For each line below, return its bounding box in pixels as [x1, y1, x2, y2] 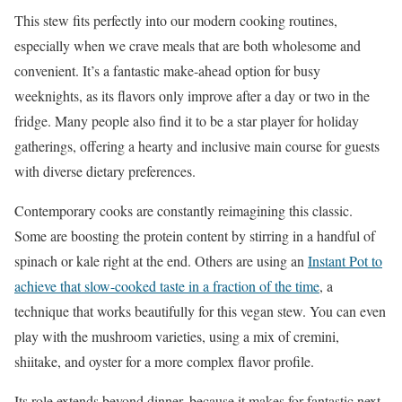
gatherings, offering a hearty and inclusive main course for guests [14, 135, 380, 155]
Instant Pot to [308, 250, 382, 270]
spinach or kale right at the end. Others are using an [14, 250, 308, 270]
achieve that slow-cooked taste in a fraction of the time [14, 275, 319, 295]
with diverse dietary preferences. [14, 161, 196, 180]
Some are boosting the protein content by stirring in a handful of [14, 225, 375, 245]
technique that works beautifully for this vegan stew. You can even [14, 301, 386, 320]
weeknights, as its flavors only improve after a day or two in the [14, 85, 370, 105]
